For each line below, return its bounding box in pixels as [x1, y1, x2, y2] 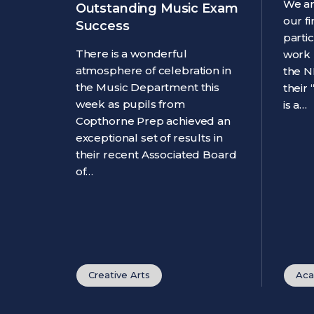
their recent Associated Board [75, 148, 237, 162]
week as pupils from [75, 97, 185, 111]
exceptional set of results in [75, 131, 223, 145]
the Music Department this [75, 81, 219, 95]
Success [75, 18, 130, 34]
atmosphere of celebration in [75, 64, 231, 78]
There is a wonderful [75, 47, 187, 61]
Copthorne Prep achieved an [75, 114, 231, 128]
